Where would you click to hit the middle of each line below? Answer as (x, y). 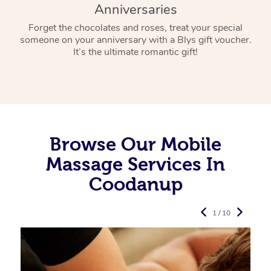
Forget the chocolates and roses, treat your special (135, 28)
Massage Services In (135, 164)
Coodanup (135, 184)
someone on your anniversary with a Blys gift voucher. (135, 40)
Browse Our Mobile (135, 144)
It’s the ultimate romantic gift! (135, 52)
